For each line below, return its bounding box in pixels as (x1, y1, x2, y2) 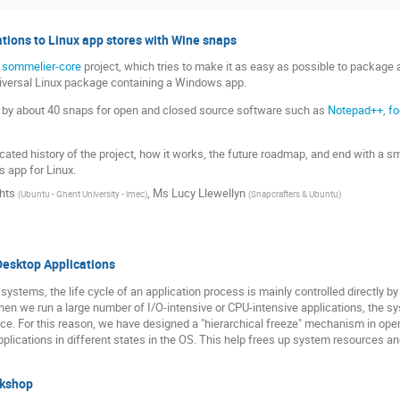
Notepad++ (328, 102, 383, 119)
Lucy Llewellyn (171, 185, 246, 202)
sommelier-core (2, 58, 81, 75)
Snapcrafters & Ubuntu (251, 187, 338, 201)
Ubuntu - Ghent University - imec (21, 187, 145, 201)
